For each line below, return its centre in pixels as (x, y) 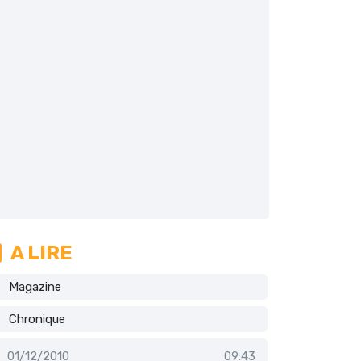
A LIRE (41, 253)
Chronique (37, 320)
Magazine (35, 287)
